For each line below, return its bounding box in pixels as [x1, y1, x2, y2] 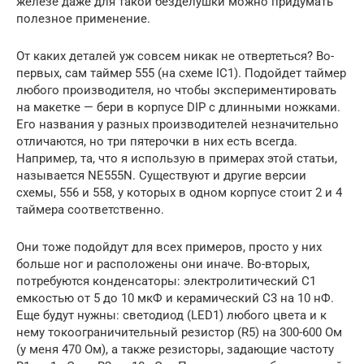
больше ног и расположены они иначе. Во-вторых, [16, 257, 310, 271]
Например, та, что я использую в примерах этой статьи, [16, 151, 337, 166]
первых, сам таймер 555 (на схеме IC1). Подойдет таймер [16, 66, 346, 80]
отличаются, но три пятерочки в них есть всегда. [16, 134, 297, 149]
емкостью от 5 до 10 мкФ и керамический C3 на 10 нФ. [16, 291, 334, 305]
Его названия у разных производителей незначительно [16, 117, 339, 132]
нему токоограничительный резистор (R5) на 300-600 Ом [16, 325, 342, 340]
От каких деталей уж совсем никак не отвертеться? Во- [16, 49, 334, 63]
